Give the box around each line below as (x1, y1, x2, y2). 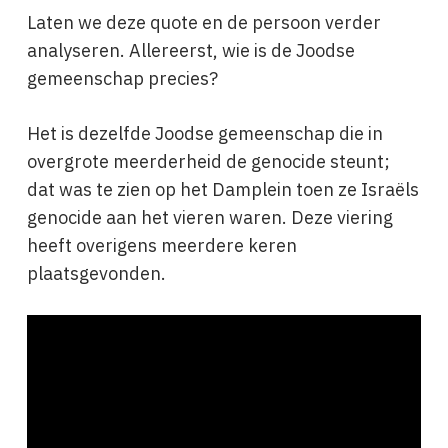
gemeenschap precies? (26, 65, 218, 92)
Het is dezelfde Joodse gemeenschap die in (26, 120, 383, 147)
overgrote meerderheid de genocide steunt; (26, 148, 390, 175)
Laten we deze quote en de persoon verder (26, 9, 381, 36)
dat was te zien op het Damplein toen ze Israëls (26, 176, 419, 203)
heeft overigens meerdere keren (26, 232, 297, 259)
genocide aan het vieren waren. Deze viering (26, 204, 393, 231)
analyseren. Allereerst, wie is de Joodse (26, 37, 355, 64)
